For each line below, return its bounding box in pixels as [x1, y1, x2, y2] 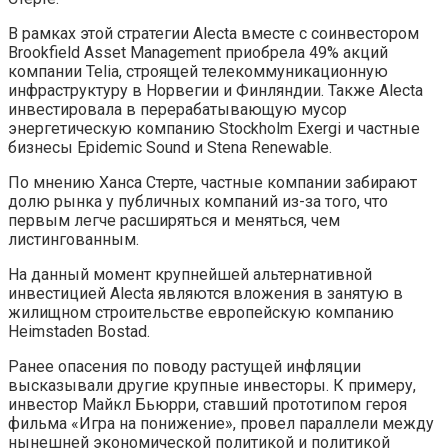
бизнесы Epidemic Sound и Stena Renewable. [8, 137, 332, 157]
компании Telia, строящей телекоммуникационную [8, 61, 388, 81]
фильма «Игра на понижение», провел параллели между [8, 413, 434, 433]
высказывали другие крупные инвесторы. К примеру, [8, 375, 416, 395]
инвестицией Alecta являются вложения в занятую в [8, 283, 403, 303]
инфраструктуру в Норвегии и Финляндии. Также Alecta [8, 80, 423, 100]
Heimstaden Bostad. [8, 321, 150, 341]
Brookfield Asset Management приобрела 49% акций [8, 42, 388, 62]
